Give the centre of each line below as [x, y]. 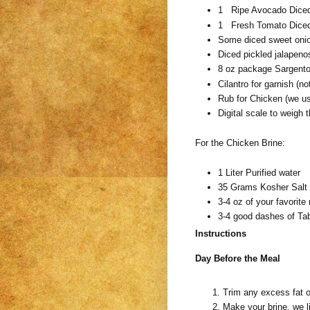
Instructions [221, 234]
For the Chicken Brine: [240, 143]
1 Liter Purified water [259, 172]
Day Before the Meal [238, 258]
